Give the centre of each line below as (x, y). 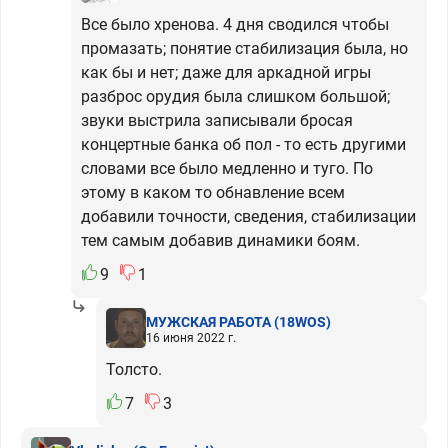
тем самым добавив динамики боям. (220, 240)
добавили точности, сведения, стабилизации (248, 216)
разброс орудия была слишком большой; (235, 96)
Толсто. (134, 369)
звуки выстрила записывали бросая (217, 120)
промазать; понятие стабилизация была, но (244, 48)
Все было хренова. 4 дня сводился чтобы (235, 24)
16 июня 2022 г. (191, 337)
